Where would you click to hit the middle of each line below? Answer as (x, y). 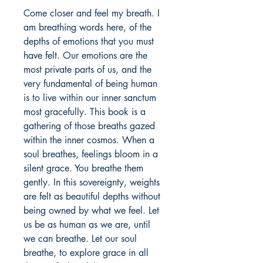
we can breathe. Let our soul (80, 239)
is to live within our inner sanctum (90, 98)
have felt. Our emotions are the (85, 56)
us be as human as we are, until (87, 225)
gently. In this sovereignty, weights (92, 183)
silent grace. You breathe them (83, 168)
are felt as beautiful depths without (92, 197)
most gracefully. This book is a (85, 112)
